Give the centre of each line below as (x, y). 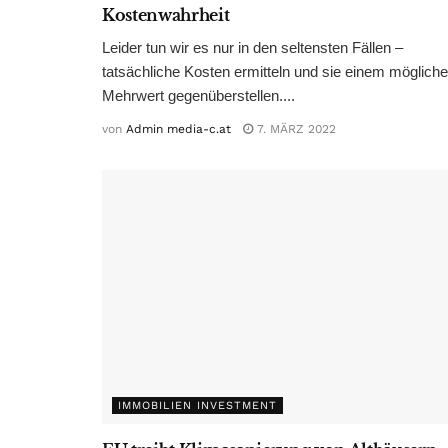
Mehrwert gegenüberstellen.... (198, 96)
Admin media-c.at (178, 129)
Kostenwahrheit (166, 15)
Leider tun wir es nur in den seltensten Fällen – (252, 48)
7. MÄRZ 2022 (294, 129)
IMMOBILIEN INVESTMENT (197, 406)
